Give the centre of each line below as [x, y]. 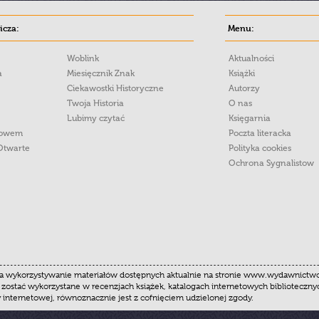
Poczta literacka [260, 133]
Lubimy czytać [96, 118]
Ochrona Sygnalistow [271, 163]
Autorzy [244, 88]
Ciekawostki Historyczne [115, 88]
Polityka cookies [260, 148]
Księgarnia [250, 118]
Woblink [83, 58]
